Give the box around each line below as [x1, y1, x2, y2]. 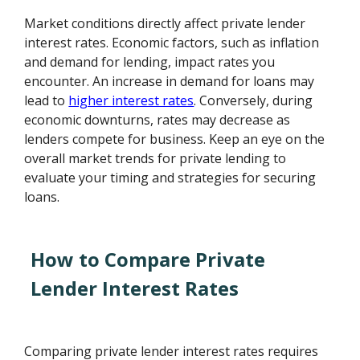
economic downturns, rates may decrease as [24, 110, 291, 129]
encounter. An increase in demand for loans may [24, 72, 315, 90]
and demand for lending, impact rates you [24, 52, 276, 71]
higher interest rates [68, 91, 194, 109]
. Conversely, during [194, 91, 313, 109]
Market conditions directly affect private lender [24, 14, 306, 32]
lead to [24, 91, 69, 109]
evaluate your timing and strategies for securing [24, 168, 317, 186]
